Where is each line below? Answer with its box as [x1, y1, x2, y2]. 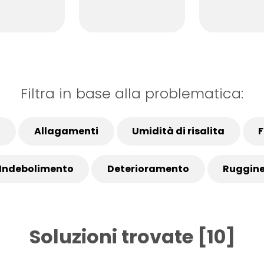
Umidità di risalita [132, 124, 225, 138]
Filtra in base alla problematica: [21, 83, 243, 103]
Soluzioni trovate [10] [29, 223, 235, 250]
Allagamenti [34, 124, 98, 138]
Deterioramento [107, 161, 189, 176]
